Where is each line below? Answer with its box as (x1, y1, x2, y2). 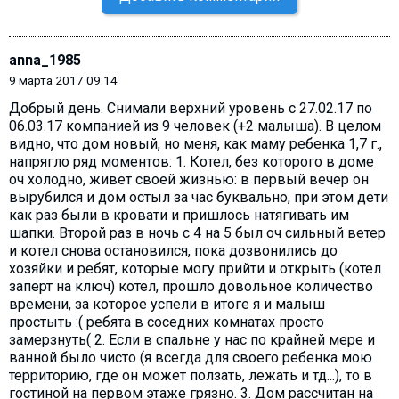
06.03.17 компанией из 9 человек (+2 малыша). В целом (9, 117, 381, 134)
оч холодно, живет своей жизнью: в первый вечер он (9, 170, 369, 188)
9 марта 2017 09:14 (9, 72, 118, 87)
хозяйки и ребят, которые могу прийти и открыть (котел (9, 259, 381, 277)
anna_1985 (9, 51, 81, 69)
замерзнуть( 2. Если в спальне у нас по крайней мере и (9, 330, 375, 348)
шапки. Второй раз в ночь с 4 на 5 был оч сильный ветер (9, 224, 386, 241)
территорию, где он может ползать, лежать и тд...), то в (9, 366, 372, 384)
